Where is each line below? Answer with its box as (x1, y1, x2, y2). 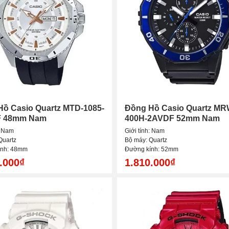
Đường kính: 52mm (125, 146, 178, 153)
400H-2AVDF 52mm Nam (125, 114, 220, 123)
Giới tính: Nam (125, 127, 165, 135)
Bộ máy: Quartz (125, 136, 167, 144)
